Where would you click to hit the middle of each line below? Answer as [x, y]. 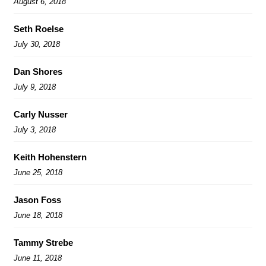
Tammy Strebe [43, 242]
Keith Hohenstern [50, 157]
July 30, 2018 [37, 44]
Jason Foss [37, 199]
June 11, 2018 [38, 258]
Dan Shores [38, 71]
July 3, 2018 [35, 129]
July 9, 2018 [35, 87]
